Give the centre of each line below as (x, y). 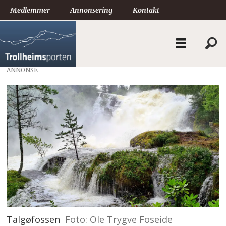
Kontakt (146, 10)
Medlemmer (30, 10)
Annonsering (91, 10)
